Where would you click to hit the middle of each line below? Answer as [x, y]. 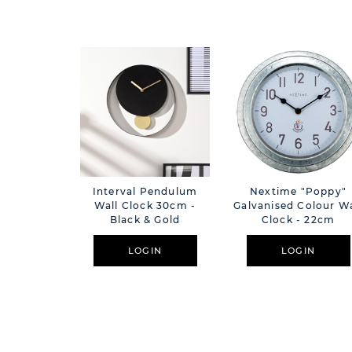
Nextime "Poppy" [298, 192]
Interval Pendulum [145, 192]
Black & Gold [145, 220]
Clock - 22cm [298, 220]
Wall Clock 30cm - [145, 206]
